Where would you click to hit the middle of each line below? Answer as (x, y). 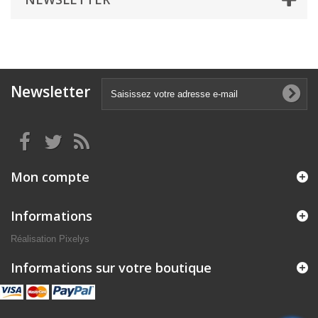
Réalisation (35, 238)
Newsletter (50, 91)
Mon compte (50, 176)
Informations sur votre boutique (111, 267)
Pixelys (74, 238)
